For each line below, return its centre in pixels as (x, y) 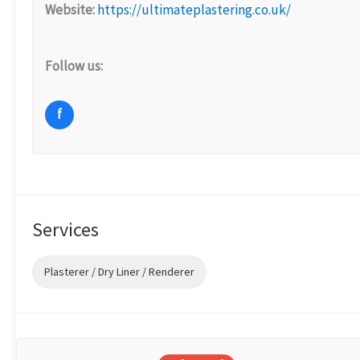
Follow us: (74, 65)
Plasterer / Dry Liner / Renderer (119, 271)
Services (65, 229)
